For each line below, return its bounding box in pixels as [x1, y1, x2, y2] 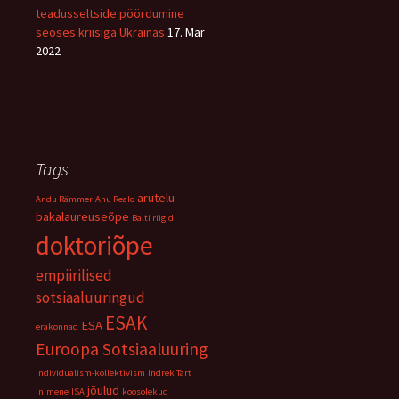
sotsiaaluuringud [36, 287, 145, 307]
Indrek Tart [148, 366, 191, 379]
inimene [36, 385, 69, 397]
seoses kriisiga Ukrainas [36, 23, 165, 40]
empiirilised [36, 265, 112, 285]
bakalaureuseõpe [36, 208, 129, 224]
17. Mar [167, 23, 205, 40]
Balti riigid [132, 211, 174, 224]
